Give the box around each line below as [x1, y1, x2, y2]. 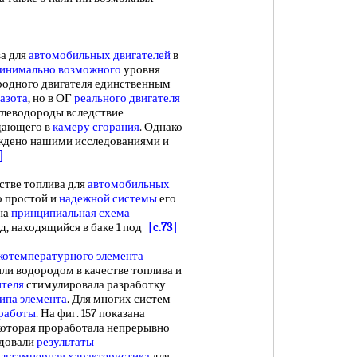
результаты [37, 335, 94, 349]
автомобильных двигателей [29, 48, 171, 62]
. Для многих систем [67, 292, 171, 306]
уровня [121, 62, 160, 76]
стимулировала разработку [24, 277, 166, 292]
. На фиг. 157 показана [36, 306, 145, 320]
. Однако [139, 120, 182, 134]
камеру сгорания [53, 120, 139, 134]
